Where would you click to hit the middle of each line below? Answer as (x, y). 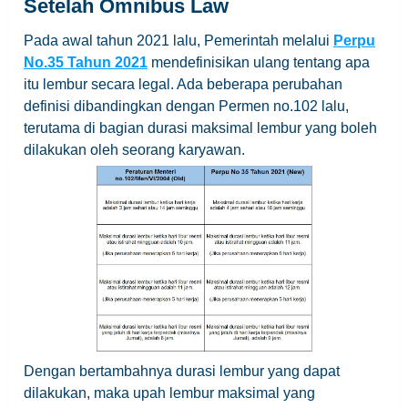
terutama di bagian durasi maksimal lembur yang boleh (200, 128)
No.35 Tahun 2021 (86, 63)
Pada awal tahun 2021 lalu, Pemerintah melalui (178, 41)
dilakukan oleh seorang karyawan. (134, 150)
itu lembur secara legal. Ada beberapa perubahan (183, 85)
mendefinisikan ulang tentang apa (259, 63)
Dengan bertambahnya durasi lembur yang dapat (182, 372)
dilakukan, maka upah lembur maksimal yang (169, 393)
